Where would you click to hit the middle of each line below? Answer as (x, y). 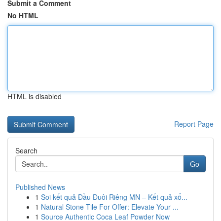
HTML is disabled (35, 96)
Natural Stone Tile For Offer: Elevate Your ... (110, 207)
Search (26, 150)
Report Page (194, 124)
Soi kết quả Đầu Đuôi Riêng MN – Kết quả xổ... (114, 197)
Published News (40, 187)
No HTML (23, 15)
